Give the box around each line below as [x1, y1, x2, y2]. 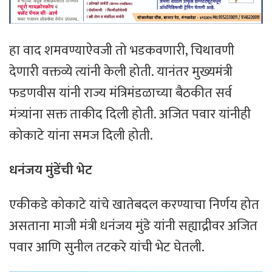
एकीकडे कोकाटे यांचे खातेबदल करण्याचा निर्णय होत [9, 194, 259, 217]
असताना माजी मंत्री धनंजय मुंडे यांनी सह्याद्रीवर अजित [9, 215, 257, 238]
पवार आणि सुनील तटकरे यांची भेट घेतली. [9, 236, 205, 259]
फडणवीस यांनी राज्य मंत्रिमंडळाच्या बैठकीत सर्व [9, 82, 232, 105]
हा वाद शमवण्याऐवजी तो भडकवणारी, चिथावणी [9, 39, 234, 63]
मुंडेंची [46, 159, 73, 182]
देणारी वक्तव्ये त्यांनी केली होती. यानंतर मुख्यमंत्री [9, 61, 233, 84]
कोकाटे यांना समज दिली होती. [9, 124, 153, 148]
